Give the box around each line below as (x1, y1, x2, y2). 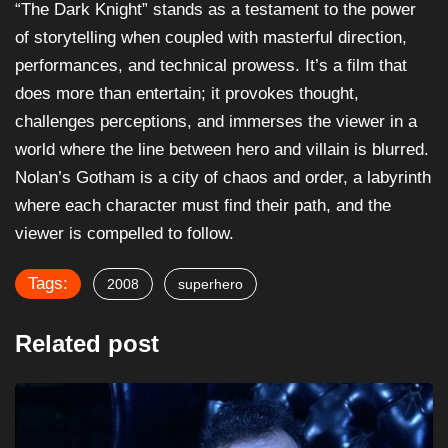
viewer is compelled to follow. (15, 223, 234, 243)
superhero (178, 275, 243, 292)
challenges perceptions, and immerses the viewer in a (15, 111, 417, 131)
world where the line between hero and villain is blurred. (15, 139, 429, 159)
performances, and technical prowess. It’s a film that (15, 55, 407, 75)
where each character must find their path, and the (15, 195, 391, 215)
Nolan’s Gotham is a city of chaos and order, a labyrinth (15, 167, 431, 187)
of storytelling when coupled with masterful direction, (15, 27, 407, 47)
